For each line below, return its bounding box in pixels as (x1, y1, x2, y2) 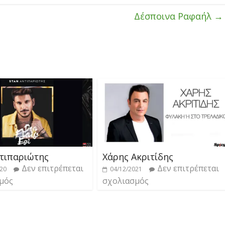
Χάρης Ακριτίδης (102, 151, 173, 163)
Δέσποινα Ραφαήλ (134, 10, 214, 22)
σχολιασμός (102, 175, 149, 187)
